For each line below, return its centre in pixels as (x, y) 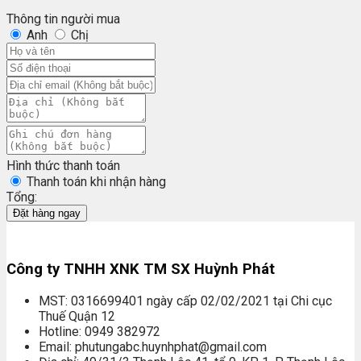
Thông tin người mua (63, 19)
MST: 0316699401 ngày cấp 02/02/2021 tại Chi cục (185, 301)
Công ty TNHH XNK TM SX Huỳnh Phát (141, 270)
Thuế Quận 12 (77, 317)
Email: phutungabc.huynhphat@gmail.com (153, 347)
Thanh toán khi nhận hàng (96, 181)
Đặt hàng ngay (47, 213)
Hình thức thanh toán (63, 165)
